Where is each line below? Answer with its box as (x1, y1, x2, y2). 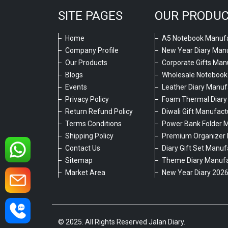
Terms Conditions (65, 119, 122, 128)
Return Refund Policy (65, 107, 133, 116)
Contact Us (65, 144, 100, 152)
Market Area (65, 168, 105, 177)
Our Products (65, 58, 107, 67)
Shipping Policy (65, 131, 113, 140)
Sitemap (65, 156, 93, 164)
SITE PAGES (58, 8, 123, 23)
